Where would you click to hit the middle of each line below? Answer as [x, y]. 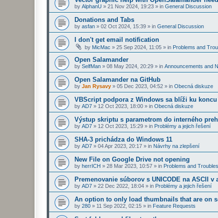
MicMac [101, 47]
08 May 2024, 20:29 [130, 66]
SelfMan [91, 66]
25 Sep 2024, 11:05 [139, 47]
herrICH [91, 166]
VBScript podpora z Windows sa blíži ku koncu [146, 100]
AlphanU [92, 6]
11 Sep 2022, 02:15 [119, 206]
